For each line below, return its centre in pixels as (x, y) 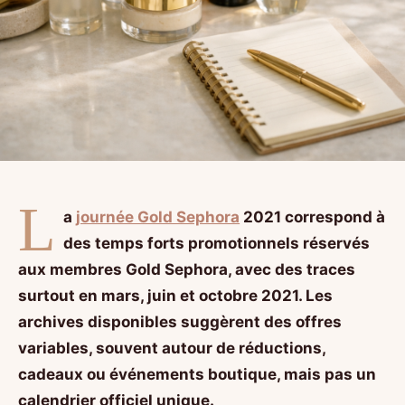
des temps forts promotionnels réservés (217, 244)
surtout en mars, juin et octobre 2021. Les (175, 296)
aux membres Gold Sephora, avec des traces (187, 270)
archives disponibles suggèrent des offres (180, 322)
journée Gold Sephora (158, 217)
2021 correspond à (313, 217)
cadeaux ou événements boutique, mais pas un (197, 375)
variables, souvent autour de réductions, (172, 348)
